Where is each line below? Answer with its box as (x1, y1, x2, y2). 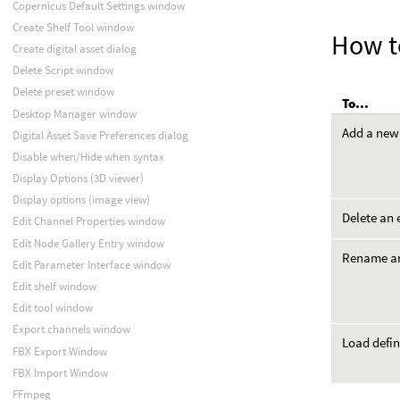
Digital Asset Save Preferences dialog (12, 127, 188, 143)
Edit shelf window (12, 279, 96, 295)
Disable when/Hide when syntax (12, 148, 164, 164)
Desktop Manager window (12, 105, 137, 121)
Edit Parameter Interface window (12, 256, 171, 272)
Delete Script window (12, 62, 113, 79)
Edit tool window (12, 300, 93, 316)
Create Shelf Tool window (12, 19, 134, 35)
